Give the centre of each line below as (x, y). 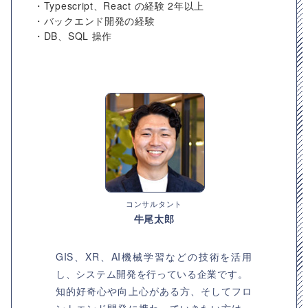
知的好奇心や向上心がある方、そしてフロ (154, 291)
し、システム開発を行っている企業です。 (152, 274)
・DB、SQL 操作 (73, 36)
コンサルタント (154, 203)
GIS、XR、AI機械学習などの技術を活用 (154, 256)
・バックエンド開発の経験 (95, 21)
